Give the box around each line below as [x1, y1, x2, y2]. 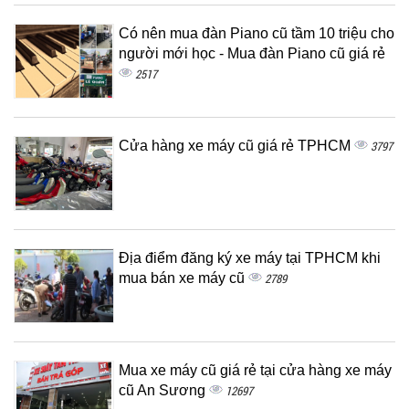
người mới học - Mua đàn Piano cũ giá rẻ [119, 46, 385, 61]
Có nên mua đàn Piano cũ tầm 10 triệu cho [119, 26, 394, 41]
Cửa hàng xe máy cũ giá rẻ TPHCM [119, 138, 354, 153]
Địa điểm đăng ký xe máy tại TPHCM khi [119, 250, 381, 266]
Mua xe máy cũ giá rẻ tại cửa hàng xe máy [119, 362, 392, 378]
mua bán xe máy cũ [119, 270, 248, 286]
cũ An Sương [119, 383, 209, 398]
